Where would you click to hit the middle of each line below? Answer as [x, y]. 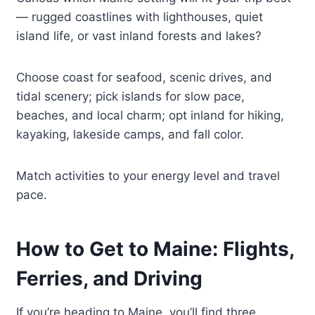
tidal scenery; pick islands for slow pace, [131, 97]
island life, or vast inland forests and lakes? [139, 36]
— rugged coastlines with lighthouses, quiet [140, 17]
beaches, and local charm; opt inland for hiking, [150, 116]
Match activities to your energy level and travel [148, 176]
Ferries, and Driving [110, 279]
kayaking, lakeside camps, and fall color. [130, 135]
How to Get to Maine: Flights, [155, 249]
